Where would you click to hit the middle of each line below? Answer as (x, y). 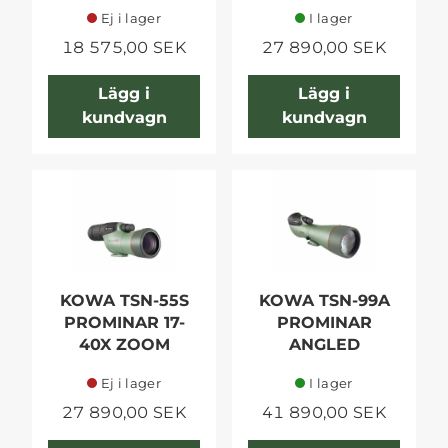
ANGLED (324, 344)
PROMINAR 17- (124, 322)
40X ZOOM (124, 344)
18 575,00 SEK (124, 48)
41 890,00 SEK (324, 412)
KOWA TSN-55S (124, 300)
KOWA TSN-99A (324, 300)
